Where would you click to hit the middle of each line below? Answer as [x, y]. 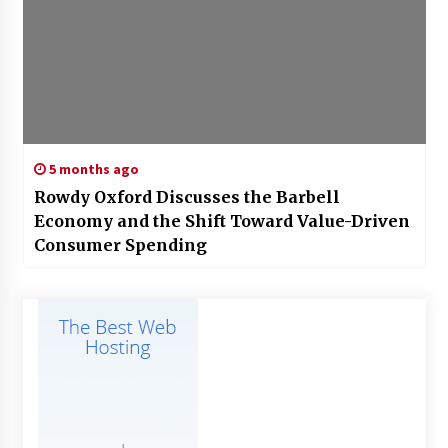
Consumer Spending [120, 244]
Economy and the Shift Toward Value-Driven [222, 220]
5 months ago [92, 168]
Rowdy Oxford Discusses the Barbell [186, 196]
